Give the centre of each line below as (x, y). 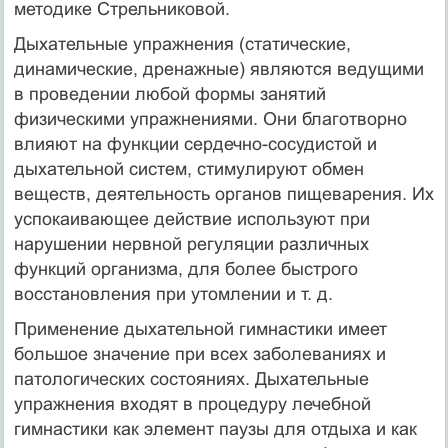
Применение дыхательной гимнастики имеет (200, 328)
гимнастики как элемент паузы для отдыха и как (215, 428)
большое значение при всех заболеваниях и (199, 353)
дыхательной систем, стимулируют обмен (188, 168)
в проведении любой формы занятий (169, 93)
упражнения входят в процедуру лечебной (192, 403)
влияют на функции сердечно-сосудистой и (195, 143)
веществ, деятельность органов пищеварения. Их (223, 193)
